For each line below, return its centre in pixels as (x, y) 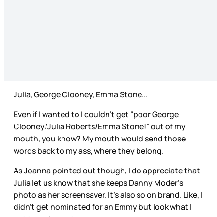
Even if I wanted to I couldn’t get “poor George (96, 114)
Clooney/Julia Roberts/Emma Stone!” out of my (100, 126)
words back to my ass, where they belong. (89, 150)
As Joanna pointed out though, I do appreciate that (107, 170)
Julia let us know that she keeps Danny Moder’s (98, 182)
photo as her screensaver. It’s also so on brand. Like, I (108, 194)
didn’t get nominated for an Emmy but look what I (103, 207)
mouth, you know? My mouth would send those (100, 138)
